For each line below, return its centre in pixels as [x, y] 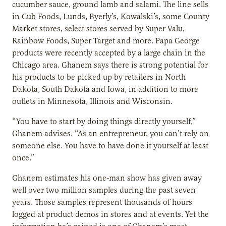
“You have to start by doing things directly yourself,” [104, 121]
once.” [23, 158]
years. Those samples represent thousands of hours [102, 202]
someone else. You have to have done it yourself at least [110, 146]
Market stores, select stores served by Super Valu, [98, 29]
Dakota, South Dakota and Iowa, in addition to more [105, 89]
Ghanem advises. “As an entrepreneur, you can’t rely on [110, 133]
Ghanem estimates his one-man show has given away [107, 178]
